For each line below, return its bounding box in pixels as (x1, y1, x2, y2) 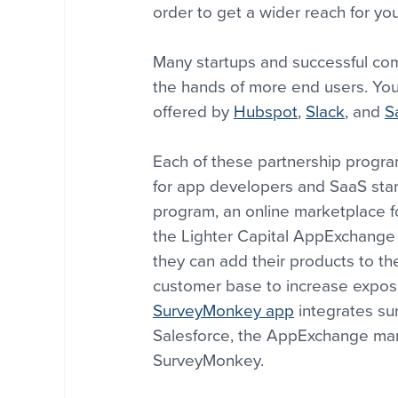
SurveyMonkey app (153, 300, 294, 321)
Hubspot (234, 101, 298, 122)
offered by (153, 101, 234, 122)
